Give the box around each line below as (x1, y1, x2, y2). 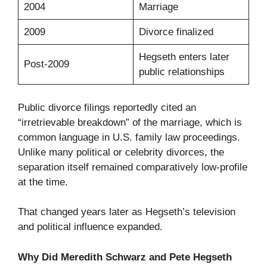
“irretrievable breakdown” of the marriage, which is (18, 116, 242, 128)
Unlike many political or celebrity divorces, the (18, 146, 224, 158)
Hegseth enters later (138, 51, 229, 63)
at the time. (18, 176, 68, 188)
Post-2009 (23, 58, 69, 70)
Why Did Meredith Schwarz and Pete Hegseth (18, 251, 232, 263)
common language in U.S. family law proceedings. (18, 131, 240, 143)
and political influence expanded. (18, 221, 163, 233)
